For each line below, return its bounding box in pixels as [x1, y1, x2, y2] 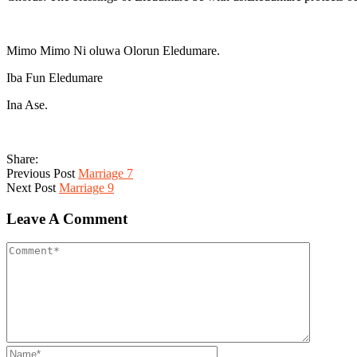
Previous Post [6, 166, 75, 180]
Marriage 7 [78, 166, 133, 180]
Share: [6, 151, 38, 166]
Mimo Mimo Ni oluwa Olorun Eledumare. [6, 43, 220, 57]
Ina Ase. [6, 97, 48, 112]
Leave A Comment [6, 210, 127, 227]
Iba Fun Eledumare [6, 70, 103, 84]
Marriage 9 [59, 180, 114, 194]
